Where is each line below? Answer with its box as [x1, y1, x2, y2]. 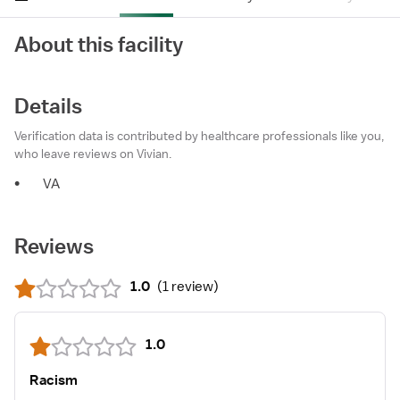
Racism [29, 371, 78, 389]
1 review [162, 278, 213, 296]
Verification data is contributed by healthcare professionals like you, [14, 128, 384, 144]
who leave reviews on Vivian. [14, 146, 171, 162]
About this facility [14, 31, 183, 56]
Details [14, 93, 82, 118]
